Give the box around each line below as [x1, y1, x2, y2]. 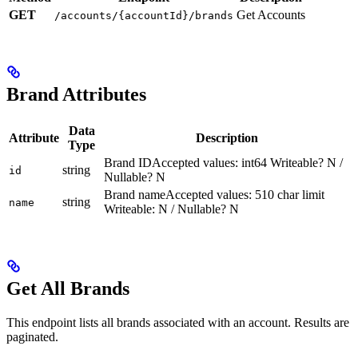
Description [195, 131, 258, 145]
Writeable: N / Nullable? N [104, 202, 239, 216]
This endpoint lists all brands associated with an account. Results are [6, 315, 349, 329]
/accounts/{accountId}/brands [54, 10, 233, 22]
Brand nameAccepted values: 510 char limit [104, 188, 324, 201]
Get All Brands [6, 277, 129, 299]
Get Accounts [237, 8, 305, 22]
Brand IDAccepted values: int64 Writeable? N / [104, 156, 343, 169]
